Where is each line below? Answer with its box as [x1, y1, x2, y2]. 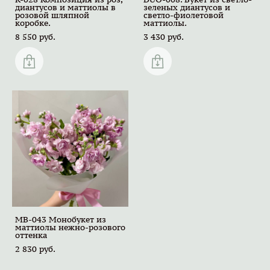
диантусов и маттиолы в [15, 2, 116, 13]
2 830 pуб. [15, 243, 55, 254]
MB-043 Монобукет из [15, 214, 106, 225]
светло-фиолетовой [143, 10, 224, 20]
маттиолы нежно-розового [15, 222, 125, 233]
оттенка [15, 230, 47, 240]
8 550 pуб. [15, 31, 55, 42]
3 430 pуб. [143, 31, 184, 42]
